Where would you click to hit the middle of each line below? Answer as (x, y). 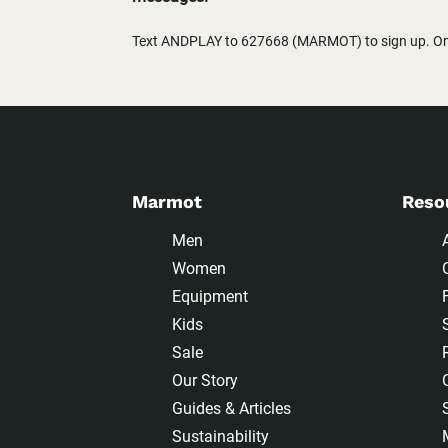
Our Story (205, 381)
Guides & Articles (231, 409)
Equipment (210, 297)
